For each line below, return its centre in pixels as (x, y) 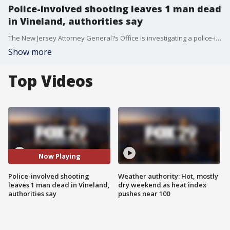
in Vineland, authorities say (75, 21)
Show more (30, 52)
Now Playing (59, 156)
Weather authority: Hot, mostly (168, 176)
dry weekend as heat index (162, 185)
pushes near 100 (144, 193)
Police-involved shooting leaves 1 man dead (115, 9)
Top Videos (51, 81)
